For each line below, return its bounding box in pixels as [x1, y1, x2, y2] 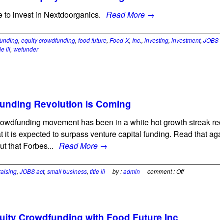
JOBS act [20, 167, 44, 175]
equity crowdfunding [21, 36, 75, 44]
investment [171, 36, 200, 44]
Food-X [110, 36, 129, 44]
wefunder [13, 45, 38, 53]
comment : [147, 167, 176, 175]
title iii [90, 167, 105, 175]
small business [47, 167, 87, 175]
